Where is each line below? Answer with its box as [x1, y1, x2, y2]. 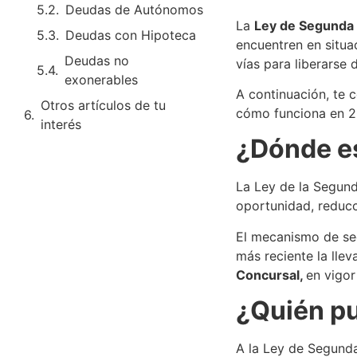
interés [41, 116, 81, 132]
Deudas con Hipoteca [65, 26, 196, 43]
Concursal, [235, 266, 306, 283]
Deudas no [65, 52, 129, 69]
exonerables [65, 71, 138, 88]
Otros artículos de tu [41, 96, 166, 113]
